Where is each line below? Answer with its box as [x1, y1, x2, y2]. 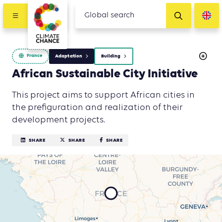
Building [101, 53, 121, 59]
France [27, 53, 42, 59]
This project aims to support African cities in [12, 90, 195, 100]
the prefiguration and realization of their [12, 103, 183, 112]
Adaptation [55, 53, 82, 59]
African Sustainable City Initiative [12, 67, 198, 81]
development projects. [12, 115, 105, 124]
